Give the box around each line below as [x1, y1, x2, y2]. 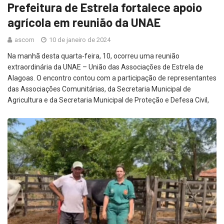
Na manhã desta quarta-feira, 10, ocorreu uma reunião [7, 51, 179, 60]
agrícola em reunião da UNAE [7, 14, 160, 29]
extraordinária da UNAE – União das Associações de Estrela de [7, 62, 203, 71]
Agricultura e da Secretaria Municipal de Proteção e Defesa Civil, [7, 95, 209, 104]
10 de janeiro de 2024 [47, 35, 110, 43]
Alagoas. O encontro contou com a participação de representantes [7, 73, 216, 82]
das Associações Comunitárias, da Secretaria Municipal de [7, 84, 191, 93]
